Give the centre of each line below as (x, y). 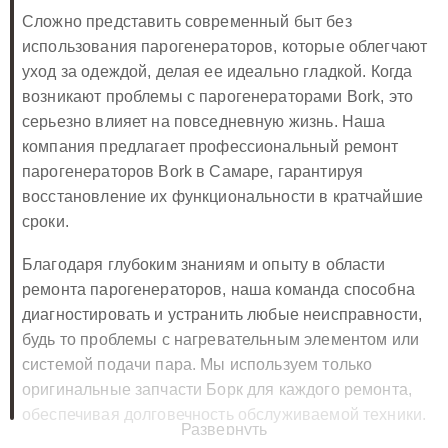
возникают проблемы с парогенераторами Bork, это (218, 97)
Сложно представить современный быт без (187, 22)
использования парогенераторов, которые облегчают (225, 47)
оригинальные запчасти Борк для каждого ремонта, (217, 390)
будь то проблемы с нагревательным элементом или (221, 340)
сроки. (45, 222)
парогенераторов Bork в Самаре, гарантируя (193, 172)
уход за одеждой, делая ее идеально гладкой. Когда (217, 72)
